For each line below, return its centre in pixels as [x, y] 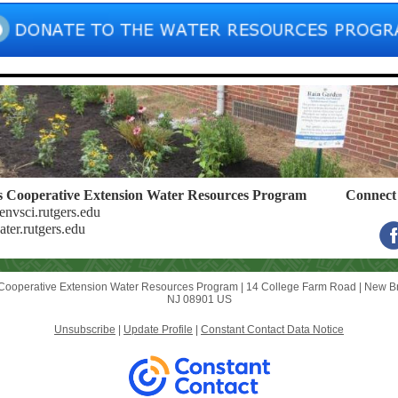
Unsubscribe [85, 330]
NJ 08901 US [199, 299]
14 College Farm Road [301, 287]
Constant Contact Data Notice [272, 330]
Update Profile [158, 330]
